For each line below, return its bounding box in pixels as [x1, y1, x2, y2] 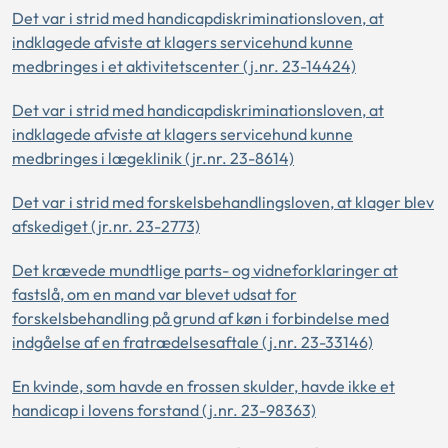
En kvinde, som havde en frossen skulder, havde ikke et [12, 376, 395, 396]
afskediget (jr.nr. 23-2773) [12, 216, 200, 236]
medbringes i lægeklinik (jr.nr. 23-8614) [12, 148, 294, 168]
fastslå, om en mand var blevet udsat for [12, 284, 297, 304]
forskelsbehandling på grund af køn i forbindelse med [12, 308, 389, 328]
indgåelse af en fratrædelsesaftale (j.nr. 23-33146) [12, 332, 373, 352]
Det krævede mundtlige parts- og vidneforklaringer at [12, 260, 398, 280]
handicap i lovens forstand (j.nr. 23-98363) [12, 400, 316, 420]
